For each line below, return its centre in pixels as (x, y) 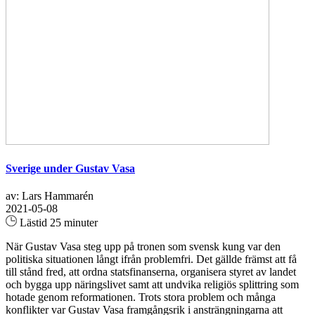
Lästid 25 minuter (57, 223)
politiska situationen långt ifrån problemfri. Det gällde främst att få (151, 259)
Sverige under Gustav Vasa (70, 168)
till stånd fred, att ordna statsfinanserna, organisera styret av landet (151, 272)
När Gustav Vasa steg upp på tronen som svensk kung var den (143, 247)
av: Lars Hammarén (50, 196)
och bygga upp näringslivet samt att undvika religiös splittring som (152, 285)
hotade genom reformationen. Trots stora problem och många (141, 297)
